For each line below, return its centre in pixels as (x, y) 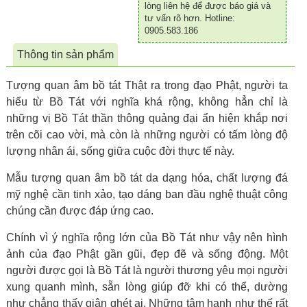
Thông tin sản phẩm (65, 54)
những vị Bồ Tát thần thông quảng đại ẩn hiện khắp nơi (147, 118)
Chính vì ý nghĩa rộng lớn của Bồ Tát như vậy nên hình (147, 237)
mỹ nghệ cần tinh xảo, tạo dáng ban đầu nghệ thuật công (147, 194)
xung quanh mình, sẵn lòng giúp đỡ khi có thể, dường (147, 287)
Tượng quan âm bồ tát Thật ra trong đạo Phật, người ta (147, 85)
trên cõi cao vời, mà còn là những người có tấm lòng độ (147, 135)
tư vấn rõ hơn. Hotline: (190, 18)
